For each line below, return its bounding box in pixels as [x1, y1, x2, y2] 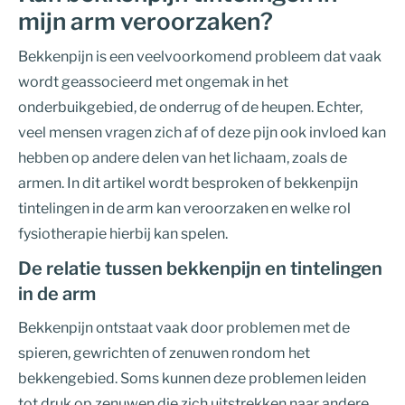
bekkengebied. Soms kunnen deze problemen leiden [18, 370, 366, 387]
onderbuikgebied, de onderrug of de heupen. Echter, [18, 99, 363, 116]
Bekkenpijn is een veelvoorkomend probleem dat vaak [18, 48, 381, 65]
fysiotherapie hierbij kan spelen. [18, 225, 228, 242]
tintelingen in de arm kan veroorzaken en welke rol [18, 200, 351, 217]
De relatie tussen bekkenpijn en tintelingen [18, 258, 382, 279]
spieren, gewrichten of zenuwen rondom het [18, 344, 310, 362]
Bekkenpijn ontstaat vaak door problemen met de [18, 319, 350, 336]
